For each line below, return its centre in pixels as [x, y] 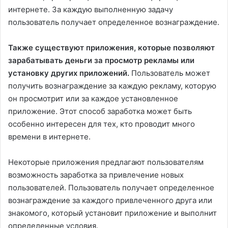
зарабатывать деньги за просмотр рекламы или [101, 61]
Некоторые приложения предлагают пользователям [106, 162]
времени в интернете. [49, 137]
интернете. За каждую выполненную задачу [91, 10]
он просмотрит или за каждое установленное [93, 99]
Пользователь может [170, 73]
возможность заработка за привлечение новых [96, 175]
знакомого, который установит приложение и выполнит [112, 213]
